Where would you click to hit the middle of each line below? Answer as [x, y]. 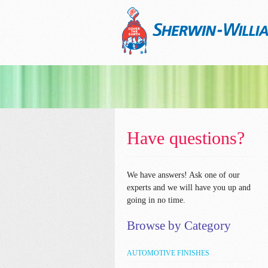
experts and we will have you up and [189, 188]
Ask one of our [214, 175]
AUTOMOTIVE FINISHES [168, 253]
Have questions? [186, 138]
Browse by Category [179, 226]
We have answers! [157, 175]
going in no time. [156, 200]
